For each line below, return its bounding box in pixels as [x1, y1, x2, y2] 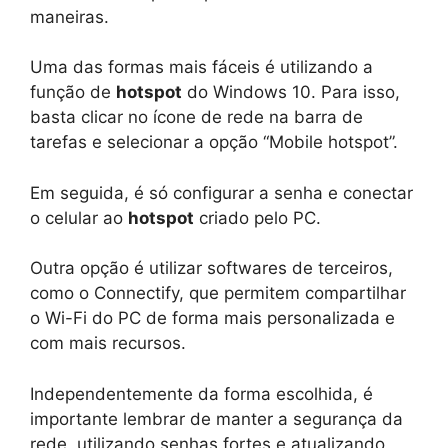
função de [30, 82, 116, 103]
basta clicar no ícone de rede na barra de [30, 107, 363, 128]
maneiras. [30, 6, 109, 27]
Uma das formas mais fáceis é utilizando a [30, 57, 373, 78]
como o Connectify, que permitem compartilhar [30, 283, 406, 304]
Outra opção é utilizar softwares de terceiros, [30, 258, 393, 279]
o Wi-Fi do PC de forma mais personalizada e [30, 308, 395, 329]
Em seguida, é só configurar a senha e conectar [30, 182, 413, 203]
